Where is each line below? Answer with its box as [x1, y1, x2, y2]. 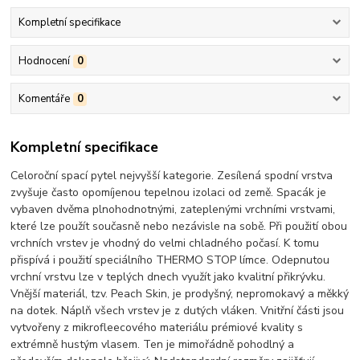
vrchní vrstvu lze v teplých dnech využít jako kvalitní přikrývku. [10, 269, 326, 285]
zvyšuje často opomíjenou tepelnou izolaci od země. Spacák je [10, 185, 327, 201]
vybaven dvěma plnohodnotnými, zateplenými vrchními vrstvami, [10, 202, 336, 218]
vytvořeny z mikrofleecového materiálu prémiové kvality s [10, 320, 304, 336]
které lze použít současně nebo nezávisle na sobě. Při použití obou [10, 219, 348, 235]
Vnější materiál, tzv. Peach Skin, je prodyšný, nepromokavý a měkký [10, 286, 350, 302]
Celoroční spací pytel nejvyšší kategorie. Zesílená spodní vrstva [10, 168, 333, 184]
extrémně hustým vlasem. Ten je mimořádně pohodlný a [10, 337, 295, 353]
